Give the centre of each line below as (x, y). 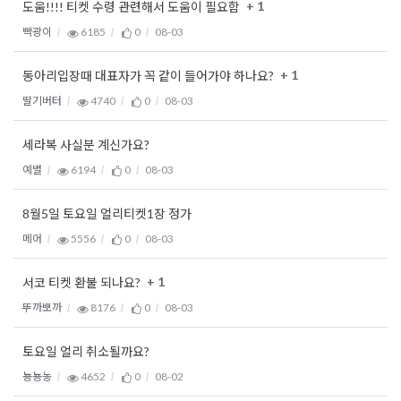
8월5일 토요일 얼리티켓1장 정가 (107, 214)
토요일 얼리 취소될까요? (86, 352)
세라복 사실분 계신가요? (86, 145)
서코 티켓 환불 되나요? (83, 283)
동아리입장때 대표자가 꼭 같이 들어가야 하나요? (149, 76)
